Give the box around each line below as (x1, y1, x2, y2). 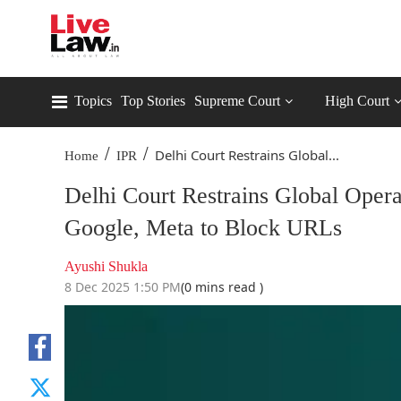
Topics (74, 93, 112, 108)
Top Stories (121, 93, 185, 108)
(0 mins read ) (181, 278, 263, 295)
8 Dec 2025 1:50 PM (64, 278, 181, 295)
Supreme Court (194, 93, 280, 108)
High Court (325, 93, 389, 108)
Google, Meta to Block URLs (64, 215, 342, 241)
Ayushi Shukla (64, 259, 148, 274)
